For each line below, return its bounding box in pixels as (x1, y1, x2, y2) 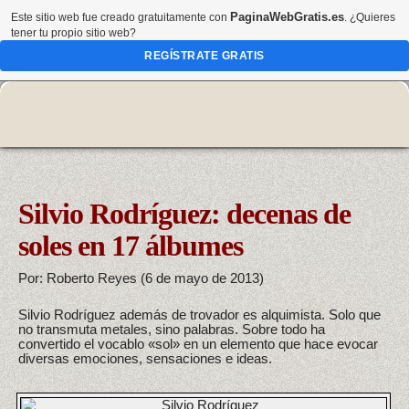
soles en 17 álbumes (18, 228, 243, 262)
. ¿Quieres (344, 11, 395, 24)
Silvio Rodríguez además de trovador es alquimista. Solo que (18, 307, 381, 323)
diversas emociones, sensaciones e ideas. (18, 351, 272, 367)
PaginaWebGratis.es (230, 10, 344, 24)
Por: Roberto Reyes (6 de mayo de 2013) (18, 269, 264, 286)
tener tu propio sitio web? (11, 26, 136, 39)
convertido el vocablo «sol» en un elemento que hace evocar (18, 336, 378, 352)
